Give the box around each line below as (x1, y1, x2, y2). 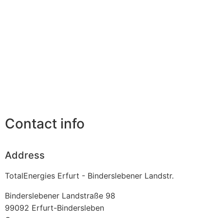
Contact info (5, 115, 85, 132)
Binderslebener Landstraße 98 (5, 190, 115, 200)
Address (5, 149, 45, 161)
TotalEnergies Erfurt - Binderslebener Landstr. (5, 170, 174, 181)
